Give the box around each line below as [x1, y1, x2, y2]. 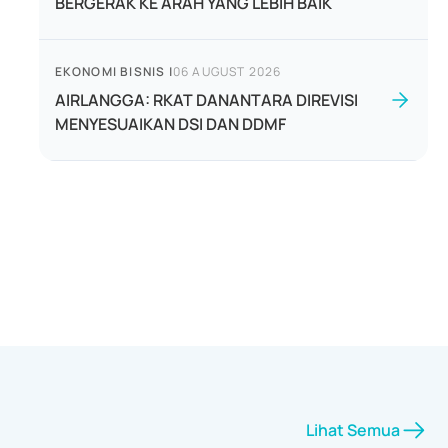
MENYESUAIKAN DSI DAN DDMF [54, 113, 286, 135]
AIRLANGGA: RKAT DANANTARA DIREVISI [54, 89, 358, 111]
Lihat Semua [306, 419, 400, 441]
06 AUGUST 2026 [172, 63, 282, 80]
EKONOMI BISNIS [54, 63, 166, 80]
